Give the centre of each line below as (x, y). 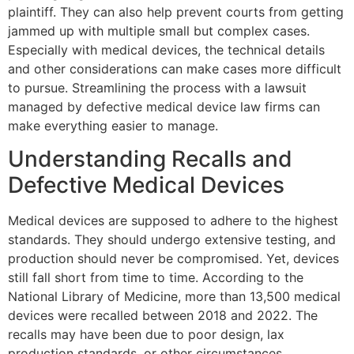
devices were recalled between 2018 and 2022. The (163, 316)
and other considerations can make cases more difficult (175, 69)
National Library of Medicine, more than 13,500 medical (174, 297)
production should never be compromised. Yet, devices (173, 259)
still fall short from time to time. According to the (156, 278)
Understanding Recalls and (150, 159)
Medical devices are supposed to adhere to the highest (173, 221)
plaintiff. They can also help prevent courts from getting (176, 12)
